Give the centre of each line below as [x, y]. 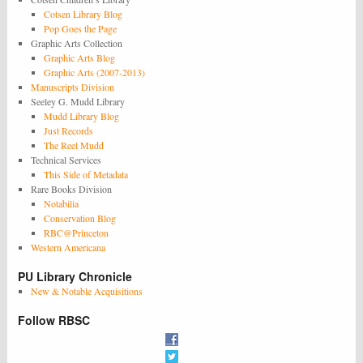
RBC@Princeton [76, 233]
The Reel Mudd [73, 145]
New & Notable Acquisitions [87, 291]
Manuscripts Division [73, 87]
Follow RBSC [54, 320]
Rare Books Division [71, 189]
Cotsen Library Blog [83, 14]
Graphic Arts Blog [79, 58]
